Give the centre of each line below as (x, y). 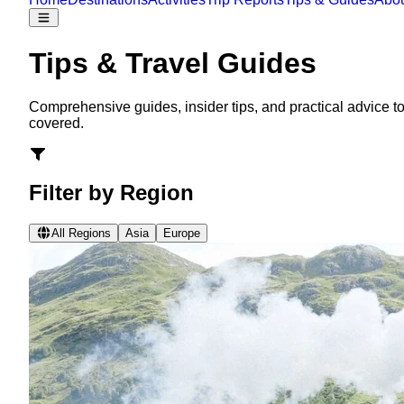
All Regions (81, 233)
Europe (181, 233)
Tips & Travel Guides (173, 63)
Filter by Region (111, 193)
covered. (56, 124)
